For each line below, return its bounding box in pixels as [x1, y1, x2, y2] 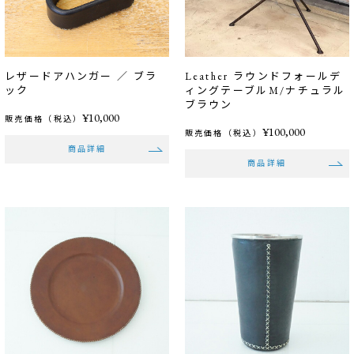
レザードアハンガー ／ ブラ [5, 69, 158, 83]
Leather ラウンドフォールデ [184, 69, 342, 83]
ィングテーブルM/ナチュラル [184, 83, 346, 97]
